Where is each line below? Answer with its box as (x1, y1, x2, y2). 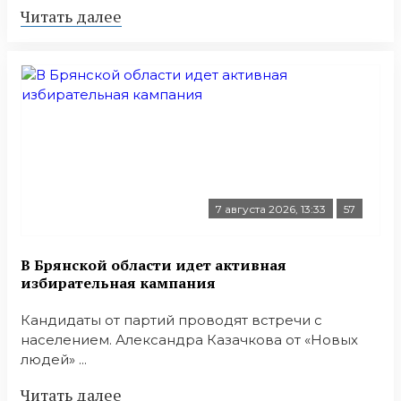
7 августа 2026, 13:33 (216, 202, 326, 217)
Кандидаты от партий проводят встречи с (21, 311, 322, 328)
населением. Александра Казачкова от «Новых (21, 330, 358, 348)
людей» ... (21, 350, 87, 368)
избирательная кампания (21, 272, 216, 293)
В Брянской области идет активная (21, 254, 286, 275)
